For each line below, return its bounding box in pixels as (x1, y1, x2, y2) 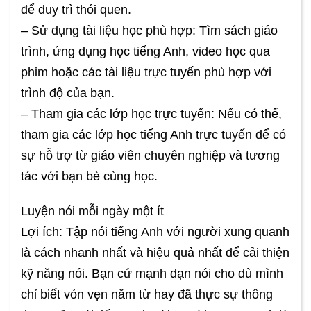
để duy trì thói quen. (21, 3, 131, 17)
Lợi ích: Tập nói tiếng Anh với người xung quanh (21, 225, 289, 239)
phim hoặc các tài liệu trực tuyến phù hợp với (21, 65, 271, 80)
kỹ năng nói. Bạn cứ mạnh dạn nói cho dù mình (21, 267, 283, 281)
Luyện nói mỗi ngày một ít (21, 204, 164, 219)
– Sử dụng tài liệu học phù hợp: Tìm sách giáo (21, 24, 278, 38)
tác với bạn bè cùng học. (21, 169, 158, 184)
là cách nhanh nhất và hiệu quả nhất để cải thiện (21, 246, 289, 260)
